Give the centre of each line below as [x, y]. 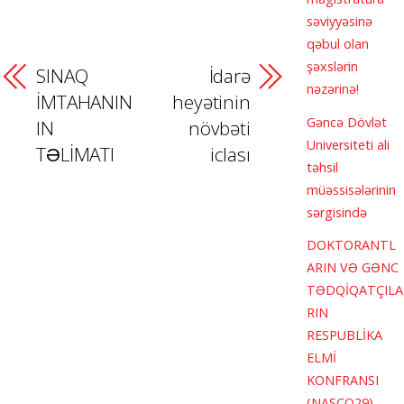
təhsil [323, 167]
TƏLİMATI [76, 155]
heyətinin [212, 102]
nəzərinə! [333, 89]
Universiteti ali [349, 144]
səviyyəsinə [340, 22]
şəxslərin [333, 67]
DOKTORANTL [352, 245]
